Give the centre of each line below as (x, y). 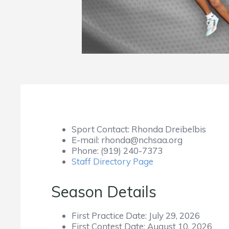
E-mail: (86, 140)
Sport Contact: (101, 129)
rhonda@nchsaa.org (142, 140)
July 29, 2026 (174, 215)
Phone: (86, 151)
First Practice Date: (110, 215)
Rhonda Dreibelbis (169, 129)
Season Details (104, 192)
